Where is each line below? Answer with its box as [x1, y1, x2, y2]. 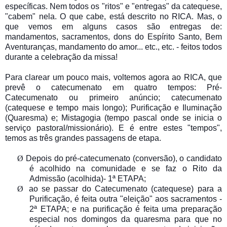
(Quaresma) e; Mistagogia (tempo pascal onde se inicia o [5, 113, 222, 122]
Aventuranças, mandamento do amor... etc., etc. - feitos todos [5, 42, 222, 51]
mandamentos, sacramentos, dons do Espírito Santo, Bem [5, 32, 222, 41]
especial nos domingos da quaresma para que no [29, 214, 222, 223]
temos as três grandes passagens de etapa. [5, 133, 161, 142]
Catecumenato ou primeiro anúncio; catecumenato [5, 93, 222, 102]
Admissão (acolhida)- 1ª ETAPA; [29, 174, 146, 183]
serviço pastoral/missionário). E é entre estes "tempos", [5, 123, 222, 132]
